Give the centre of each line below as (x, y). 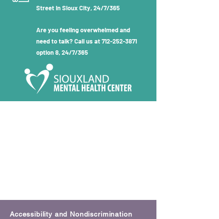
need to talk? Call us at (69, 41)
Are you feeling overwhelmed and (83, 30)
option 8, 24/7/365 (62, 52)
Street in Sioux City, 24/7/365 (78, 8)
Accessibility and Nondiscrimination (71, 214)
